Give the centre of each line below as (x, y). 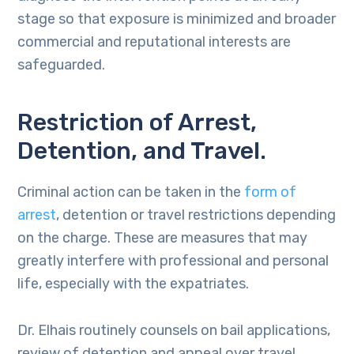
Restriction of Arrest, (137, 122)
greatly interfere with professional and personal (173, 261)
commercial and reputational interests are (154, 42)
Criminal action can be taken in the (131, 192)
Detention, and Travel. (142, 151)
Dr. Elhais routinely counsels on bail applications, (174, 330)
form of (271, 192)
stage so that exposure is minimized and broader (177, 19)
